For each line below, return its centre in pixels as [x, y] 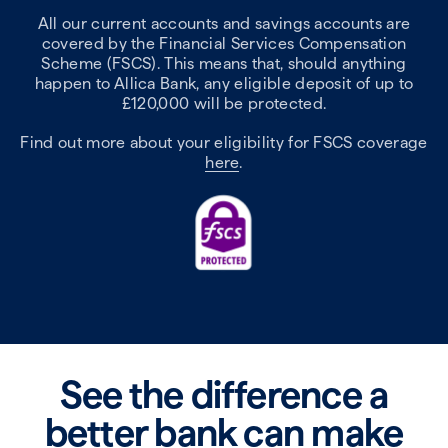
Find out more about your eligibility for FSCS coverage [224, 143]
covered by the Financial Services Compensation [224, 43]
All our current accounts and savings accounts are [224, 23]
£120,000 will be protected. [224, 103]
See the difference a [224, 395]
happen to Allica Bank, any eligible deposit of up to [224, 83]
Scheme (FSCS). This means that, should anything [224, 63]
